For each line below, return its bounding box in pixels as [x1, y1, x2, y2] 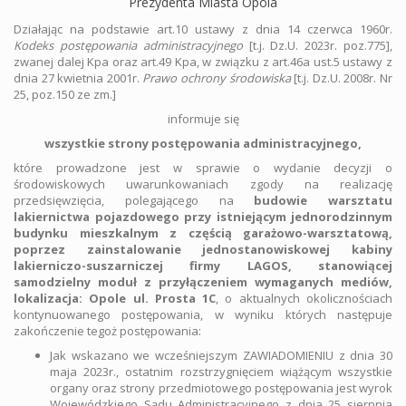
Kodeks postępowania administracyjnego [14, 37, 243, 53]
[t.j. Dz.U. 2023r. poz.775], [242, 37, 393, 53]
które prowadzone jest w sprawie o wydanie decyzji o [14, 159, 392, 176]
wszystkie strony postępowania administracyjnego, [44, 135, 362, 151]
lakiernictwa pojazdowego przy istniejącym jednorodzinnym [14, 208, 392, 225]
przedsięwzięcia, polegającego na [14, 192, 255, 208]
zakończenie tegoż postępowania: [14, 323, 201, 339]
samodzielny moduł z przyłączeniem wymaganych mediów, [14, 274, 392, 290]
